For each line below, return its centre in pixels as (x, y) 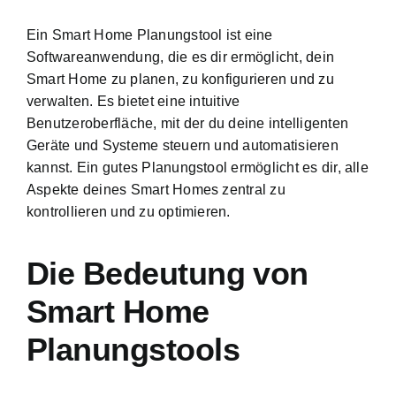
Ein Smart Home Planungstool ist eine (150, 35)
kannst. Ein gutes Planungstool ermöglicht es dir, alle (198, 168)
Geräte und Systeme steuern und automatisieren (183, 146)
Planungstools (133, 350)
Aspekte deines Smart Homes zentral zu (156, 190)
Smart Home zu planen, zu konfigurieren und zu (180, 80)
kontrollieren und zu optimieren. (129, 212)
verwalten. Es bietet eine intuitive (133, 102)
